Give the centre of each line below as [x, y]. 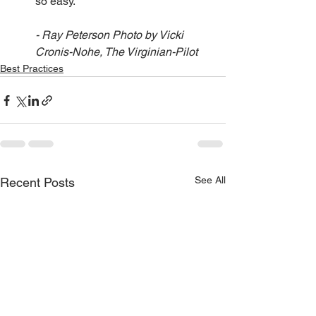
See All [210, 180]
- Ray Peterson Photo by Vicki [111, 35]
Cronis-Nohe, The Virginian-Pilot [116, 52]
